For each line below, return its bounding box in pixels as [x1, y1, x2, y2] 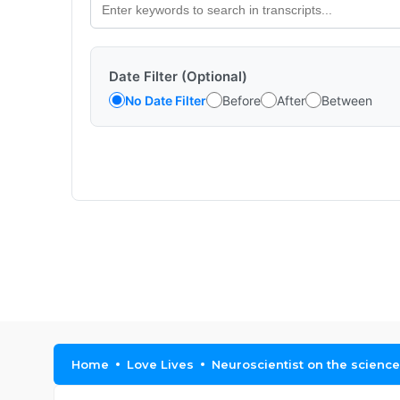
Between [321, 92, 372, 108]
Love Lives [127, 357, 194, 371]
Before [222, 92, 261, 108]
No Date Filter [125, 92, 206, 108]
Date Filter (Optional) [109, 68, 247, 85]
